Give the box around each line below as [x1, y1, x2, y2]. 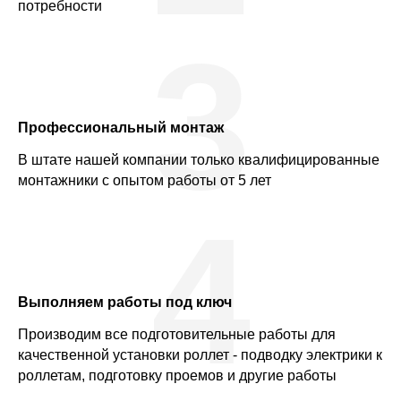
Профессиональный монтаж [18, 119, 224, 135]
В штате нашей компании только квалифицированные [18, 151, 380, 167]
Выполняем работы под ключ [18, 294, 232, 310]
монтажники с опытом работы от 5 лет [18, 172, 271, 188]
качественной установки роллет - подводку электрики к [18, 346, 382, 363]
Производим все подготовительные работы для [18, 326, 336, 342]
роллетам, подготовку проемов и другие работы [18, 367, 337, 383]
